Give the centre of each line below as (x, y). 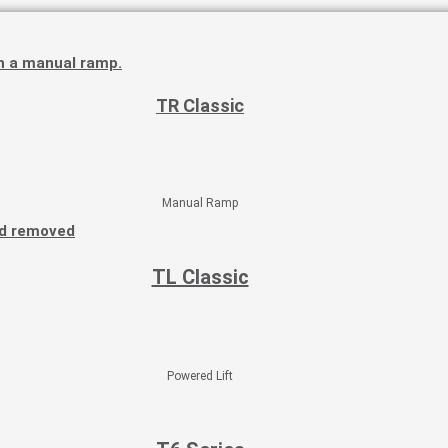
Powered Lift (200, 376)
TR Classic (200, 105)
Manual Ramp (200, 203)
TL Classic (200, 277)
